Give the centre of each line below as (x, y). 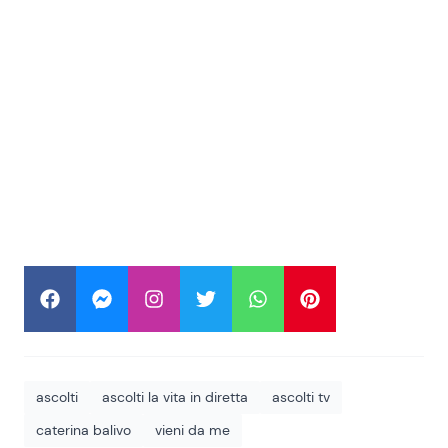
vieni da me (192, 429)
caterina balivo (83, 429)
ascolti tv (301, 396)
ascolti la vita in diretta (175, 396)
